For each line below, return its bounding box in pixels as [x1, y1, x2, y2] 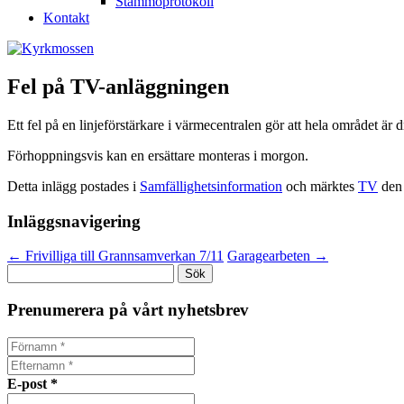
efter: [6, 280, 35, 296]
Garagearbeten [227, 248, 314, 264]
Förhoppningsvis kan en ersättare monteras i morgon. [7, 147, 308, 163]
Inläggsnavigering [7, 211, 141, 231]
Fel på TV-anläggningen [7, 74, 229, 98]
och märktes [282, 178, 358, 194]
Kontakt [43, 10, 89, 25]
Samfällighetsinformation [140, 178, 282, 194]
